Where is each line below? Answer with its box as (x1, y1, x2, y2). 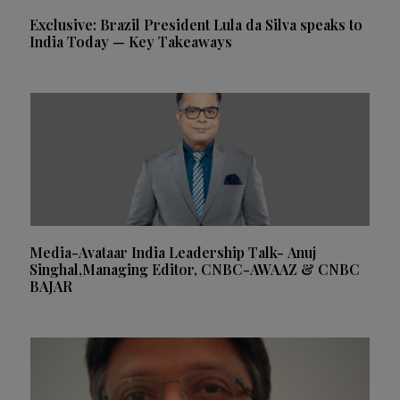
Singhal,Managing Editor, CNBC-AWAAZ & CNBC (29, 260, 360, 279)
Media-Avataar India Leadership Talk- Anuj (29, 243, 316, 262)
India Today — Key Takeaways (29, 32, 232, 52)
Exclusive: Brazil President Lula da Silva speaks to (29, 15, 362, 35)
